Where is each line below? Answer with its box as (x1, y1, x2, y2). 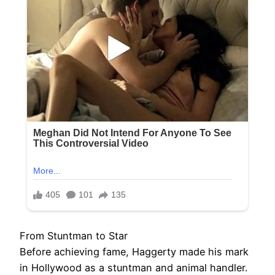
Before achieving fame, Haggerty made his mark (20, 245, 249, 258)
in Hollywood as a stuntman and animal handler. (20, 261, 247, 274)
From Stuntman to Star (20, 229, 128, 242)
